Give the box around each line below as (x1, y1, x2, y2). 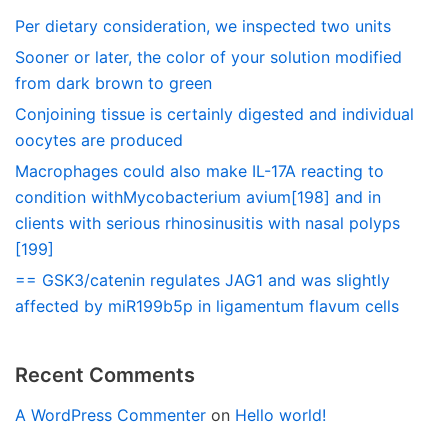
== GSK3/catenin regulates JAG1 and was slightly (15, 270, 390, 290)
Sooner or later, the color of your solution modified (15, 47, 402, 67)
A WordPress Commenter (15, 405, 206, 425)
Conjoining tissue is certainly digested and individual (15, 104, 414, 124)
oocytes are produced (15, 130, 183, 150)
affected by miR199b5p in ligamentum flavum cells (15, 296, 399, 316)
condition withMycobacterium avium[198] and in (15, 187, 381, 207)
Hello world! (235, 405, 326, 425)
